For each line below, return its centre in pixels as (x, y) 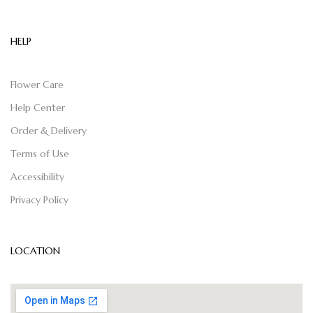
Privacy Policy (39, 199)
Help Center (38, 107)
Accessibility (37, 176)
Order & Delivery (49, 130)
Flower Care (37, 84)
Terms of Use (40, 153)
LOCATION (35, 250)
